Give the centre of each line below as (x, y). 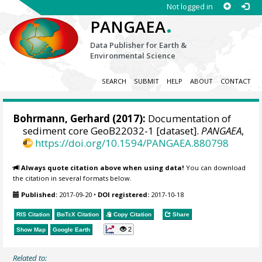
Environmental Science (133, 56)
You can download (215, 167)
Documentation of (189, 119)
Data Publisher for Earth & (139, 45)
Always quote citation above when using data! (103, 167)
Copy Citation (132, 214)
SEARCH (114, 81)
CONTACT (235, 81)
